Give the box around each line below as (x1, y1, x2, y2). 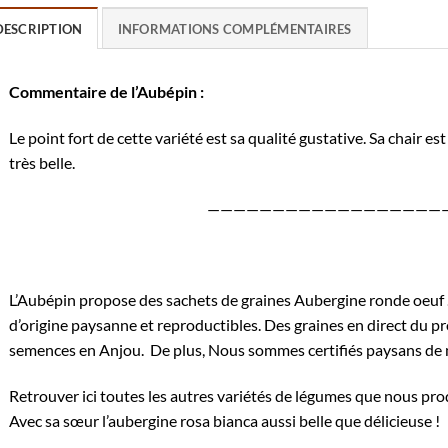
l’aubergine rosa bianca (101, 411, 258, 431)
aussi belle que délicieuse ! (257, 411, 440, 431)
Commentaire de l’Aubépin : (8, 82, 204, 102)
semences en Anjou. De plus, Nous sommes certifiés (8, 340, 366, 360)
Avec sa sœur (8, 411, 102, 431)
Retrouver (8, 386, 82, 406)
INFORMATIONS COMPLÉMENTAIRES (117, 21, 352, 38)
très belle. (8, 152, 75, 172)
